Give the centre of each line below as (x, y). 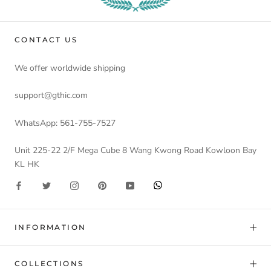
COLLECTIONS (49, 264)
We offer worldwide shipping (70, 68)
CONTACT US (46, 39)
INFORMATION (51, 227)
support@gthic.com (51, 96)
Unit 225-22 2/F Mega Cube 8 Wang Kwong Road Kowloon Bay (135, 151)
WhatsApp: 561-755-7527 (65, 123)
